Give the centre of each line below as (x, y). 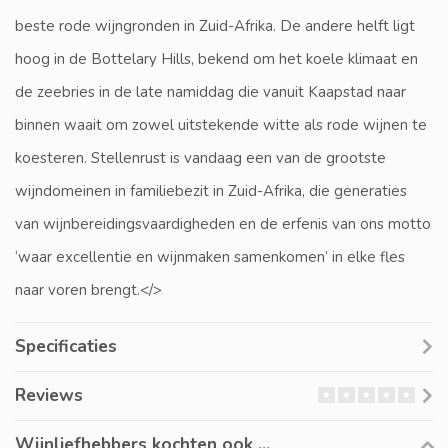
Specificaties (66, 347)
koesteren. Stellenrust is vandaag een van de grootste (200, 158)
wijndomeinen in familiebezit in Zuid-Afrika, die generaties (211, 191)
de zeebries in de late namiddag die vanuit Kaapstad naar (210, 92)
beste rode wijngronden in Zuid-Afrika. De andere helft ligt (215, 26)
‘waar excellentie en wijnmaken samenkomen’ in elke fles (210, 257)
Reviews (49, 396)
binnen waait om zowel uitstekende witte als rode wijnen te (221, 125)
